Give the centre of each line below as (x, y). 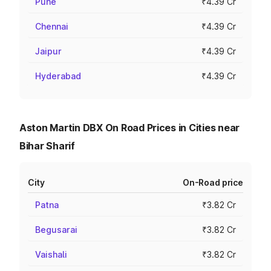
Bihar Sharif (47, 146)
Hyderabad (58, 76)
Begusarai (56, 230)
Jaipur (48, 51)
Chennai (52, 26)
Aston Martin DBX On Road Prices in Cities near (130, 128)
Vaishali (51, 254)
